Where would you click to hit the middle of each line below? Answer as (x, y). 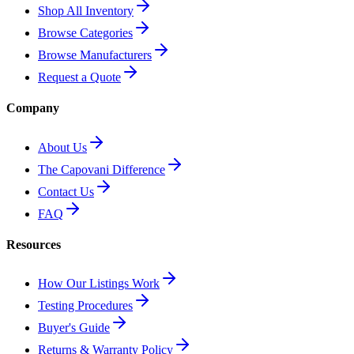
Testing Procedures (85, 306)
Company (33, 108)
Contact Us (66, 191)
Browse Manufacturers (95, 55)
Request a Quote (79, 77)
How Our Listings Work (99, 284)
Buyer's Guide (74, 328)
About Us (62, 147)
